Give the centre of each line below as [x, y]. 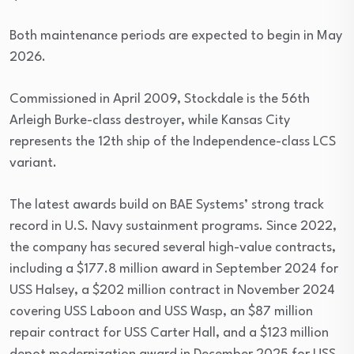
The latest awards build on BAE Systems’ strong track [167, 205]
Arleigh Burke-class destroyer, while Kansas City [150, 120]
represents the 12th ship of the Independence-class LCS [173, 141]
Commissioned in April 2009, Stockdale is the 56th [160, 99]
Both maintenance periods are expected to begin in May [176, 36]
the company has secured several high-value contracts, [173, 247]
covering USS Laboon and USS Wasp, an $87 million [161, 311]
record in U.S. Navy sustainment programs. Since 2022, [173, 226]
